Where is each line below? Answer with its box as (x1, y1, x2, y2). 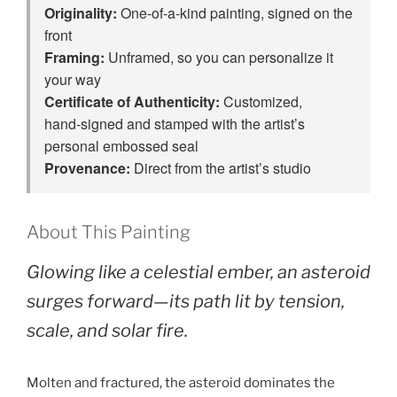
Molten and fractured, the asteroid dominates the (27, 375, 335, 392)
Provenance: (44, 158, 130, 179)
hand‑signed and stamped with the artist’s (44, 113, 305, 135)
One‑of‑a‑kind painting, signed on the (117, 3, 353, 24)
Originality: (44, 3, 117, 24)
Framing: (44, 47, 105, 68)
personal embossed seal (44, 136, 198, 157)
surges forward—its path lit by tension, (27, 291, 345, 313)
